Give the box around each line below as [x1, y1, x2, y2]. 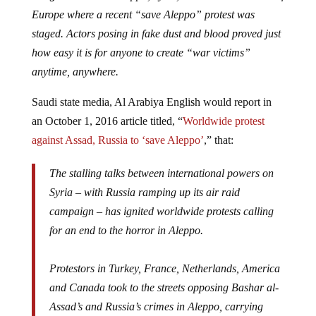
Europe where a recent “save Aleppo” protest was [31, 8, 255, 21]
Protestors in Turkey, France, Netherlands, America [49, 262, 280, 275]
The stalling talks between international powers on [49, 167, 274, 180]
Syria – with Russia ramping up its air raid [49, 186, 240, 199]
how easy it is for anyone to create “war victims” [31, 47, 250, 59]
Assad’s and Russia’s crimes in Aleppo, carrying [49, 300, 263, 313]
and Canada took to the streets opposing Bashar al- [49, 281, 279, 294]
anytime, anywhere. [31, 66, 119, 78]
